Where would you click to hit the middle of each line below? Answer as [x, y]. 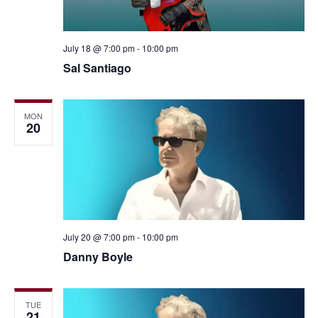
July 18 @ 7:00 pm [99, 48]
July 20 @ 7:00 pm [99, 237]
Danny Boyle [98, 257]
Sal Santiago [97, 68]
